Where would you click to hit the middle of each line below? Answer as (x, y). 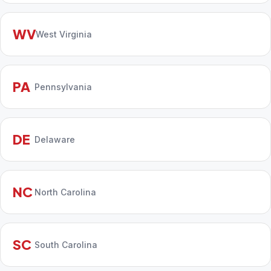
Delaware (55, 139)
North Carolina (65, 192)
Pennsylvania (63, 87)
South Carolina (66, 244)
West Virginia (64, 34)
